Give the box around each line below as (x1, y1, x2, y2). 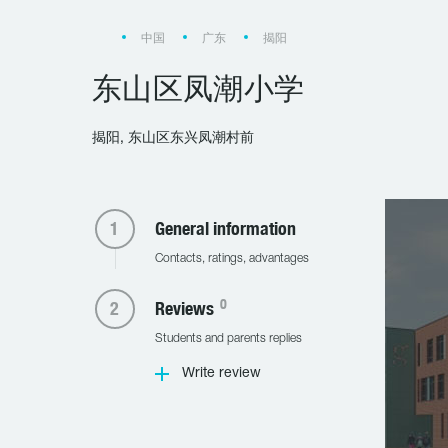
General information (154, 218, 296, 239)
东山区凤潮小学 (92, 70, 305, 106)
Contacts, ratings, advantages (154, 253, 309, 264)
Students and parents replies (154, 333, 302, 344)
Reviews (154, 298, 218, 319)
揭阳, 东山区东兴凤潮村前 (92, 132, 254, 145)
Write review (181, 367, 261, 380)
